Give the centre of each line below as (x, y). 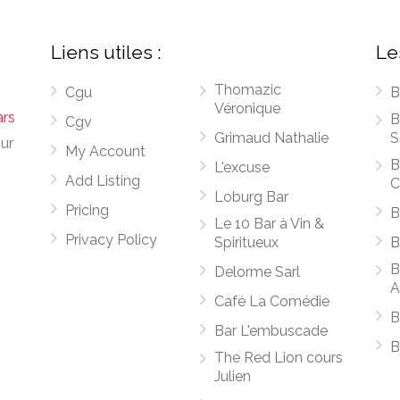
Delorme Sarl (257, 272)
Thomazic (247, 90)
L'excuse (242, 167)
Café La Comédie (271, 301)
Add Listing (103, 181)
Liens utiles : (107, 52)
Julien (232, 376)
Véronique (247, 108)
